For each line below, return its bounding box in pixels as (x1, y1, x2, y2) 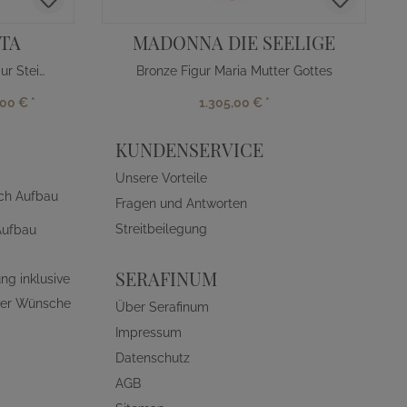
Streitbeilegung (115, 222, 207, 236)
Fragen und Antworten (115, 196, 247, 211)
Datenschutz (115, 351, 190, 365)
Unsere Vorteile (115, 171, 207, 185)
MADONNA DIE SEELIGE (133, 30, 335, 55)
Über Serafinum (115, 300, 209, 314)
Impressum (115, 325, 182, 340)
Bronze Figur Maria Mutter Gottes (135, 64, 333, 78)
